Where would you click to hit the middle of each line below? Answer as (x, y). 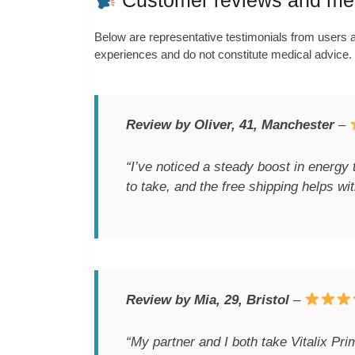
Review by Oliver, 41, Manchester (230, 125)
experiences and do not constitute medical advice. (223, 55)
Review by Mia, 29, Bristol (208, 300)
